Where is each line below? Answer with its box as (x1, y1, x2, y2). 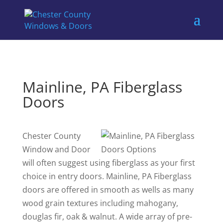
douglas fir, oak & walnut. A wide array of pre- (22, 211, 192, 222)
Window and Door (22, 144, 91, 155)
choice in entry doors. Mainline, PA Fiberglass (22, 171, 192, 182)
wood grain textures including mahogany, (22, 198, 178, 209)
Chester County (22, 130, 81, 141)
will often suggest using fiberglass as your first (22, 157, 195, 168)
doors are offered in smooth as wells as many (22, 184, 194, 195)
